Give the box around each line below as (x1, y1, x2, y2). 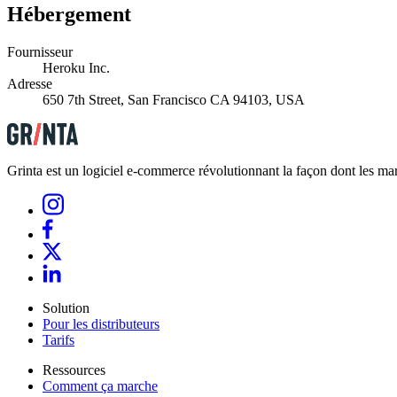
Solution (43, 300, 90, 316)
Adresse (7, 76, 52, 92)
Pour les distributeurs (43, 316, 160, 332)
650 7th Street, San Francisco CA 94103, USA (43, 92, 305, 108)
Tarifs (43, 332, 74, 348)
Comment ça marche (43, 378, 158, 394)
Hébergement (7, 3, 131, 27)
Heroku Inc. (43, 60, 110, 76)
